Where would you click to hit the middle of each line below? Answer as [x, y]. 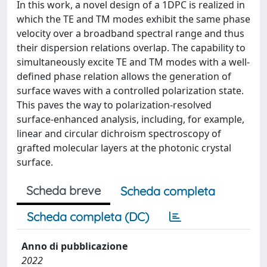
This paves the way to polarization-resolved [114, 105]
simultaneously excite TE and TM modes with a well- [133, 62]
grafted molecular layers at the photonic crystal [124, 148]
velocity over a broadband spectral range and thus [131, 33]
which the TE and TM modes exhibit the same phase [133, 19]
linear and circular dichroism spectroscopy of [119, 133]
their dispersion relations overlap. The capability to [131, 48]
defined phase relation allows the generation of [124, 76]
